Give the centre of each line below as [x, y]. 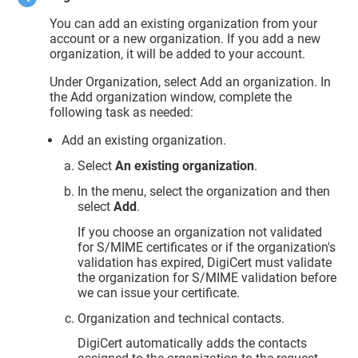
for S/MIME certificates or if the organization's [207, 247]
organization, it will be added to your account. [178, 54]
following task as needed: [122, 113]
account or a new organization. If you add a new [185, 39]
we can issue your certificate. [159, 292]
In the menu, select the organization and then [204, 191]
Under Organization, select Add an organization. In [191, 82]
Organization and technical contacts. [181, 318]
